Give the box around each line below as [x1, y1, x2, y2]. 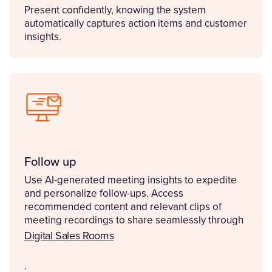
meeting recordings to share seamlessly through [24, 214, 243, 226]
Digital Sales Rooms [24, 229, 114, 243]
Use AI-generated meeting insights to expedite [24, 174, 237, 186]
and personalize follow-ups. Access [24, 188, 183, 200]
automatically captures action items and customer [24, 18, 247, 30]
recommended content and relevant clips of [24, 201, 222, 213]
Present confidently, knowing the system [24, 4, 206, 16]
